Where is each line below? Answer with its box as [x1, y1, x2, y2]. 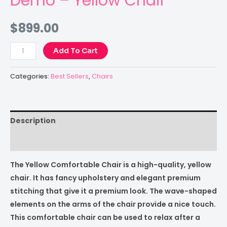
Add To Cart [53, 46, 98, 56]
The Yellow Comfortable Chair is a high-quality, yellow [10, 160, 211, 170]
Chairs [92, 72, 113, 81]
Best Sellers [51, 72, 89, 81]
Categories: [10, 72, 51, 81]
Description [10, 116, 56, 126]
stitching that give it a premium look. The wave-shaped [10, 186, 217, 197]
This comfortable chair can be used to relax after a [10, 212, 200, 223]
